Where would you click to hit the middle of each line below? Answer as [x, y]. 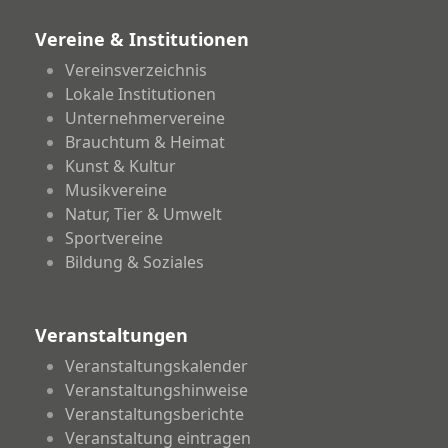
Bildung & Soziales [134, 262]
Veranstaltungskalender [156, 366]
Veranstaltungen [111, 335]
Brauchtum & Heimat [144, 142]
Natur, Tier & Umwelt [143, 214]
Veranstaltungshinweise [156, 390]
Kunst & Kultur [120, 166]
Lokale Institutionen [140, 94]
